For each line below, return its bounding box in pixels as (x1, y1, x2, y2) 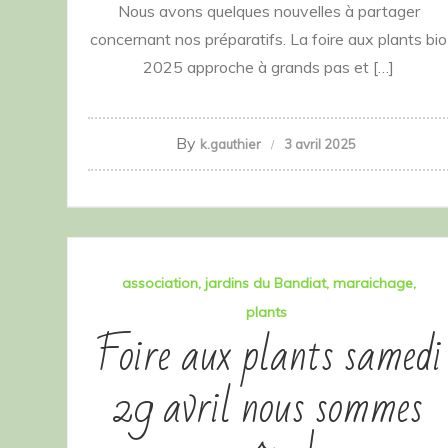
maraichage (332, 274, 413, 293)
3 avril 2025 (284, 136, 356, 153)
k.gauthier (200, 136, 261, 153)
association (121, 274, 198, 293)
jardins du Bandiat (204, 274, 326, 293)
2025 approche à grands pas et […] (143, 57, 394, 78)
